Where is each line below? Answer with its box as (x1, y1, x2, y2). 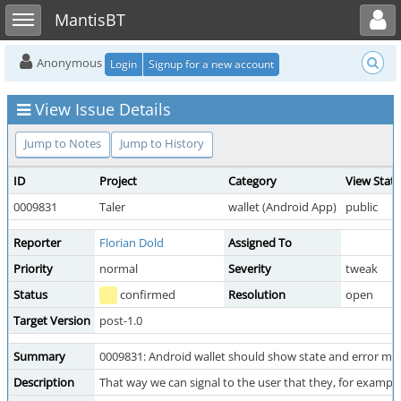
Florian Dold (99, 235, 164, 251)
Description (13, 374, 74, 390)
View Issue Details (35, 98, 171, 120)
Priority (13, 260, 53, 277)
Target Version (13, 312, 90, 328)
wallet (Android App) (228, 199, 337, 215)
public (346, 199, 378, 215)
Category (228, 173, 277, 189)
